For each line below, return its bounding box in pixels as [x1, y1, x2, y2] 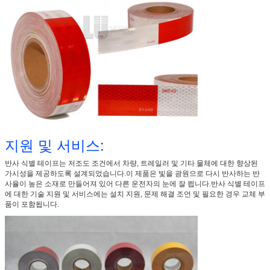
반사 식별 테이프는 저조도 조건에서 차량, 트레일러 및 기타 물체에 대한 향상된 [5, 159, 258, 168]
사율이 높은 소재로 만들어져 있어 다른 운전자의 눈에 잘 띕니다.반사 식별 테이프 [5, 179, 265, 188]
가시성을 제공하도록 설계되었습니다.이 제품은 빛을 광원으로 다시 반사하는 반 [5, 169, 260, 178]
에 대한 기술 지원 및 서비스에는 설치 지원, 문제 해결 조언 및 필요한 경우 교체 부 [5, 189, 265, 198]
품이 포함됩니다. [5, 199, 59, 209]
